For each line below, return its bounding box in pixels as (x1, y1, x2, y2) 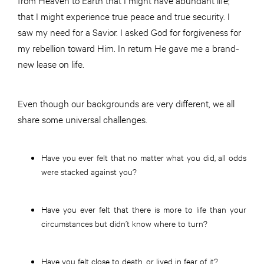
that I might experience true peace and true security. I (18, 9, 230, 22)
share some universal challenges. (18, 112, 147, 125)
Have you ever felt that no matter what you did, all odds (41, 151, 246, 163)
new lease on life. (18, 57, 89, 70)
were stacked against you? (41, 165, 137, 177)
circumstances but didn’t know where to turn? (41, 217, 207, 229)
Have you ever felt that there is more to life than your (41, 203, 246, 214)
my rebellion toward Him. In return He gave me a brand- (18, 41, 239, 54)
